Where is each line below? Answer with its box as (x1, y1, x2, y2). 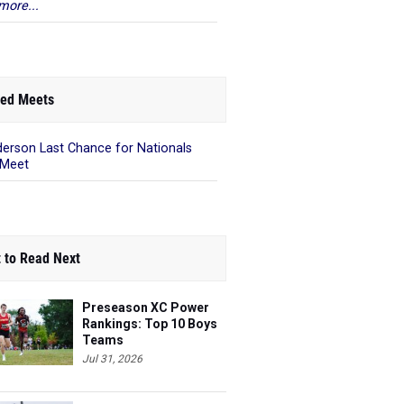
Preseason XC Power (82, 300, 209, 315)
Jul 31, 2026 (82, 353, 142, 365)
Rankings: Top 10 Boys (82, 317, 217, 331)
